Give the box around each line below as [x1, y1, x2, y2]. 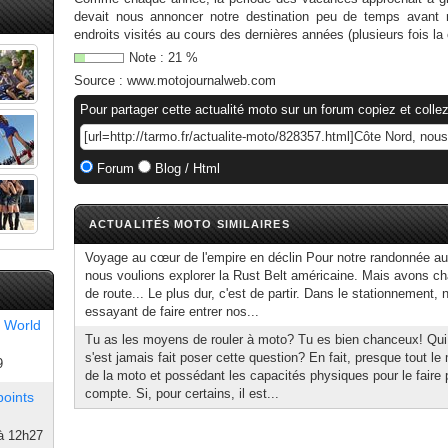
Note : [129, 50, 168, 65]
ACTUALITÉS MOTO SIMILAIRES [89, 218, 290, 230]
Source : [74, 73, 127, 88]
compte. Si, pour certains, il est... [85, 386, 279, 401]
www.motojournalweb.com [127, 73, 276, 88]
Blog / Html [151, 161, 220, 176]
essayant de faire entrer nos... [85, 304, 259, 319]
